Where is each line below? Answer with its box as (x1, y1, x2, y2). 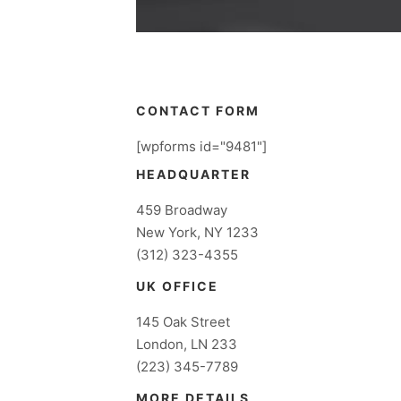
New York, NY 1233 (136, 224, 259, 242)
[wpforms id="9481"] (136, 137, 267, 155)
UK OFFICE (136, 278, 218, 294)
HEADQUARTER (136, 166, 251, 183)
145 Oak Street (136, 313, 230, 331)
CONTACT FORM (136, 102, 260, 118)
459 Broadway (136, 201, 227, 219)
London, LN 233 (136, 336, 237, 354)
